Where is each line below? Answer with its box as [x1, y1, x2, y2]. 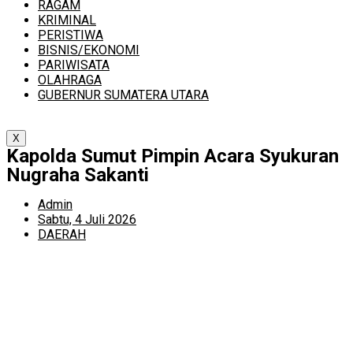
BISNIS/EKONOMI [38, 43, 139, 58]
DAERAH [38, 227, 86, 242]
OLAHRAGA [38, 72, 102, 87]
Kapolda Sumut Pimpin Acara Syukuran [6, 145, 339, 167]
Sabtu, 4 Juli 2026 [38, 212, 136, 227]
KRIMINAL [38, 13, 96, 28]
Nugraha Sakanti [6, 164, 149, 186]
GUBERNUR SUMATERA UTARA [38, 87, 209, 102]
